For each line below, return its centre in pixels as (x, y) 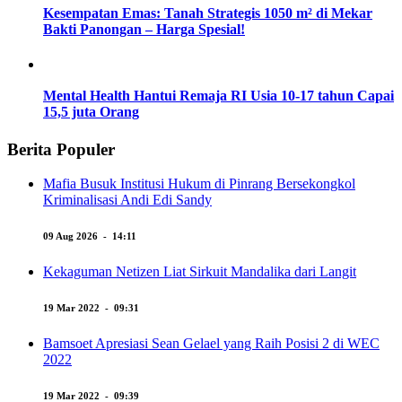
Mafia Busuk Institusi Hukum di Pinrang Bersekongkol (199, 184)
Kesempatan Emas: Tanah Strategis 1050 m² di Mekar (208, 13)
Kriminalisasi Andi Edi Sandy (127, 200)
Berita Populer (61, 149)
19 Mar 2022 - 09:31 (91, 308)
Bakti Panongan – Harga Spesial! (144, 29)
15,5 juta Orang (91, 112)
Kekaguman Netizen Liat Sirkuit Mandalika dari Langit (200, 272)
